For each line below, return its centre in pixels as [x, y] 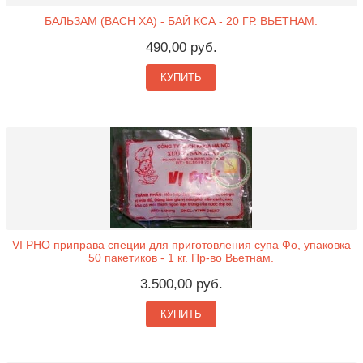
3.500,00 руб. [181, 284]
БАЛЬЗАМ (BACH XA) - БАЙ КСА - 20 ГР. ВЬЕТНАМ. [181, 21]
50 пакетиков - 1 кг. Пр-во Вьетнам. [181, 257]
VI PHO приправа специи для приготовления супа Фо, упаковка [181, 244]
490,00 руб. [181, 48]
